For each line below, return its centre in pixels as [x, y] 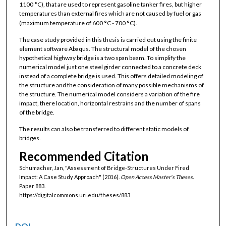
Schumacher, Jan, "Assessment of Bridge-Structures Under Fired [104, 167]
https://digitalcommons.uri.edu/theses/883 [74, 195]
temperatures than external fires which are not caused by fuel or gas [110, 13]
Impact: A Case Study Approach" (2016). [70, 177]
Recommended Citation [83, 156]
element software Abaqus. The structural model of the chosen [102, 48]
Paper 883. [32, 186]
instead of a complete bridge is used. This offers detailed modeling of [111, 76]
